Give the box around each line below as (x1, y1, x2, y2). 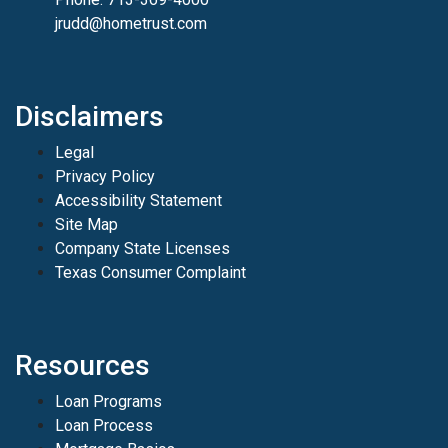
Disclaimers (15, 99, 164, 133)
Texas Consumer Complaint (55, 262, 246, 282)
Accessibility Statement (55, 190, 222, 210)
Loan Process (55, 415, 153, 435)
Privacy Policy (55, 166, 155, 186)
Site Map (55, 214, 118, 234)
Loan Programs (55, 391, 162, 411)
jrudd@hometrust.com (55, 13, 207, 33)
